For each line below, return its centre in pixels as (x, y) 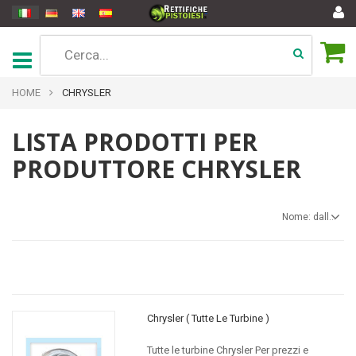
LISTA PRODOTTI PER (135, 142)
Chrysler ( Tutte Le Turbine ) (208, 318)
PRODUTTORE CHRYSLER (157, 169)
